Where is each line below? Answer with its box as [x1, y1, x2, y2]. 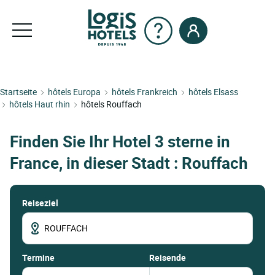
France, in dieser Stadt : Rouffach [10, 152, 248, 174]
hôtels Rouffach [81, 98, 142, 110]
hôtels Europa [48, 86, 101, 98]
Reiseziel [22, 196, 58, 209]
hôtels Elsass [188, 86, 238, 98]
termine [27, 251, 55, 263]
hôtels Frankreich [112, 86, 177, 98]
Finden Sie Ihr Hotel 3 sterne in [10, 131, 230, 153]
